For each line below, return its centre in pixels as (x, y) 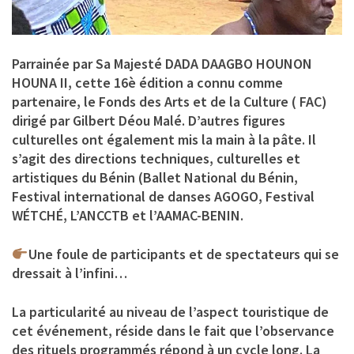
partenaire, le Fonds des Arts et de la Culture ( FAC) (169, 102)
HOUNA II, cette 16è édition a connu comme (147, 83)
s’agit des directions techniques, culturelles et (156, 159)
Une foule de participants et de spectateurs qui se (183, 254)
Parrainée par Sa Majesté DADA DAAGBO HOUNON (162, 64)
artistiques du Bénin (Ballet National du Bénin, (155, 178)
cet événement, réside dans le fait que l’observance (173, 331)
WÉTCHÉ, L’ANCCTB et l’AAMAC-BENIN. (128, 216)
